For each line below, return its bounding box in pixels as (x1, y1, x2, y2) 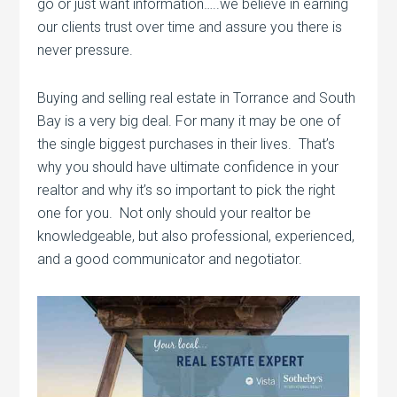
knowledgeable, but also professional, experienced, (37, 228, 355, 245)
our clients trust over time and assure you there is (37, 19, 343, 35)
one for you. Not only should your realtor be (37, 205, 312, 222)
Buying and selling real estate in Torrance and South (37, 90, 356, 106)
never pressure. (37, 42, 134, 58)
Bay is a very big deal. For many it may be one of (37, 113, 341, 129)
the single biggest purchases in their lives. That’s (37, 136, 336, 152)
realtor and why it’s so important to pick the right (37, 182, 336, 198)
